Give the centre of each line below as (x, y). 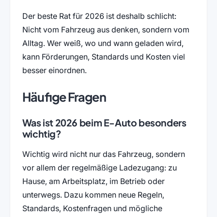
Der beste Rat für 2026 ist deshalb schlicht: (99, 16)
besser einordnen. (54, 70)
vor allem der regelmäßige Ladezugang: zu (99, 168)
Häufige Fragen (64, 97)
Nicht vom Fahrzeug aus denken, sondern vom (106, 29)
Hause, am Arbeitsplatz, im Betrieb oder (93, 181)
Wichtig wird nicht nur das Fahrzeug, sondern (103, 154)
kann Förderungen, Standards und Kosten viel (103, 56)
